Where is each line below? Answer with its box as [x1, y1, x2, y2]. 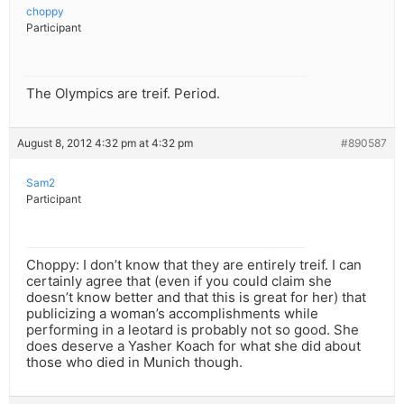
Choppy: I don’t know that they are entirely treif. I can [26, 256, 362, 274]
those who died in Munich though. [26, 353, 243, 372]
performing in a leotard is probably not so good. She [26, 321, 359, 339]
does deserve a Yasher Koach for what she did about [26, 337, 361, 355]
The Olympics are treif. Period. [26, 85, 220, 103]
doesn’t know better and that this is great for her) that [26, 289, 366, 307]
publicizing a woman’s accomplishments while [26, 305, 318, 323]
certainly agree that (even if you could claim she [26, 272, 332, 290]
